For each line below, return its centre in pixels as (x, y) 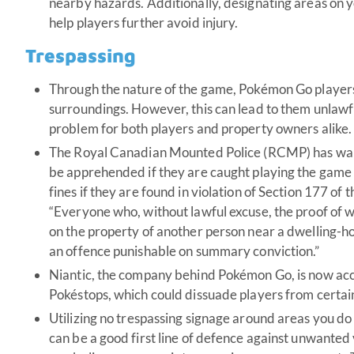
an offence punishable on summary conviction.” (185, 250)
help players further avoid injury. (144, 22)
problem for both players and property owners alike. (201, 128)
